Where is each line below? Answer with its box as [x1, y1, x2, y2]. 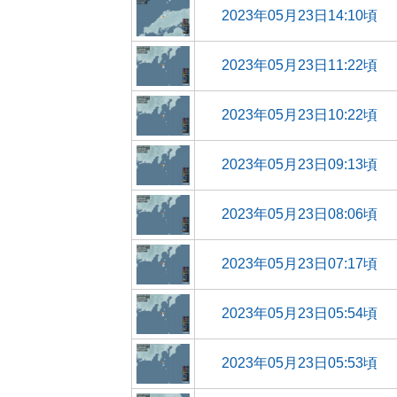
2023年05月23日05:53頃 [221, 355, 378, 370]
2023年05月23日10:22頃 [221, 107, 378, 122]
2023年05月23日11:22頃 [221, 58, 378, 73]
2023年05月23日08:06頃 [221, 206, 378, 222]
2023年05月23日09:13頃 [221, 157, 378, 172]
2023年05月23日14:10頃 [221, 8, 378, 23]
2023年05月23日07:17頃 [221, 256, 378, 271]
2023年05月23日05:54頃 [221, 306, 378, 321]
